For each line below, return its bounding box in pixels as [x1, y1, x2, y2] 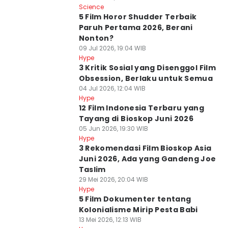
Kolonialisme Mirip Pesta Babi [78, 205, 198, 215]
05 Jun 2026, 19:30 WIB [78, 124, 148, 133]
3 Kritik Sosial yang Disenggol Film [78, 63, 216, 73]
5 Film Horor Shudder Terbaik [78, 12, 197, 22]
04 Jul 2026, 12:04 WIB [78, 84, 146, 93]
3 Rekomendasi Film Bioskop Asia [78, 143, 212, 153]
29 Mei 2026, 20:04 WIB [78, 175, 148, 184]
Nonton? [78, 33, 114, 43]
